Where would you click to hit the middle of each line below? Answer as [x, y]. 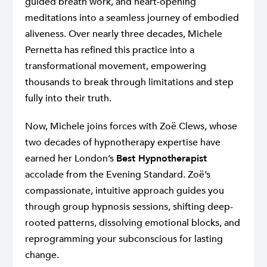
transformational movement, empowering [116, 66]
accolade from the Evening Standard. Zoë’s [118, 175]
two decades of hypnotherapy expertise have [123, 143]
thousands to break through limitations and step [129, 83]
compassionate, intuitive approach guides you [125, 191]
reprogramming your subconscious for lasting [124, 239]
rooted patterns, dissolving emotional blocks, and [133, 223]
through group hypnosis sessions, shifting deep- [129, 207]
